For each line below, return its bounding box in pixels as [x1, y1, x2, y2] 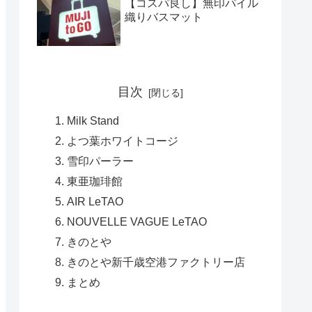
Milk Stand [66, 114, 119, 127]
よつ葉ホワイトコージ [66, 134, 178, 148]
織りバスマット [125, 10, 203, 23]
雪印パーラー [66, 155, 134, 168]
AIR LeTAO [66, 195, 123, 208]
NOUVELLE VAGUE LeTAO [66, 215, 207, 228]
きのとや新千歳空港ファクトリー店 [66, 256, 245, 269]
